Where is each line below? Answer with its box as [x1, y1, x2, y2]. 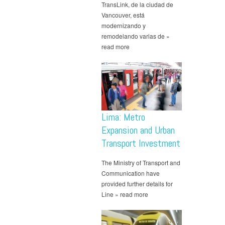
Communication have [101, 168, 160, 177]
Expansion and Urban [101, 123, 175, 137]
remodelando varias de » [101, 31, 170, 40]
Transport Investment [101, 136, 180, 150]
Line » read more [101, 189, 148, 198]
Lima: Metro [101, 110, 145, 124]
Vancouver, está [101, 10, 145, 19]
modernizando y [101, 21, 146, 30]
